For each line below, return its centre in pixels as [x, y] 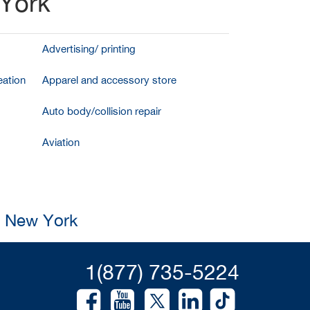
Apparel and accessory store [109, 80]
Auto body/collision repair [101, 111]
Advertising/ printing [89, 48]
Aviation [61, 142]
